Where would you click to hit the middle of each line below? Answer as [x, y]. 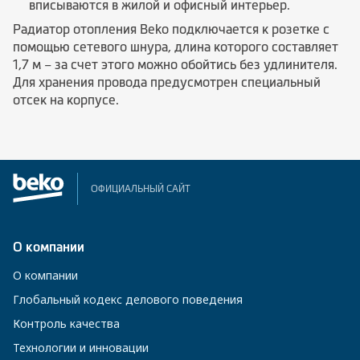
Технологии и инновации [81, 348]
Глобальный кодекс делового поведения [128, 299]
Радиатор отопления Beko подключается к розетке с [171, 29]
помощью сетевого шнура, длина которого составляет [176, 47]
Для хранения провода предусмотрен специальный [167, 82]
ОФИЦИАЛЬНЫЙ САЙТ [141, 189]
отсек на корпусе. [66, 100]
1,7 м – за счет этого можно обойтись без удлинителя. [175, 64]
